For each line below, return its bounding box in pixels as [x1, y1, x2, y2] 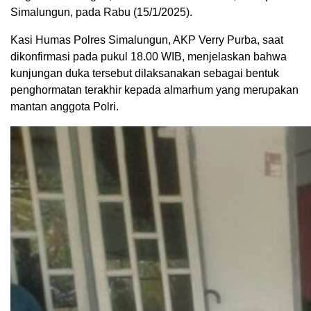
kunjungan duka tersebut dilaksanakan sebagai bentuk [10, 67, 279, 80]
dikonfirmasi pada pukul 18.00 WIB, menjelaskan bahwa [10, 51, 287, 63]
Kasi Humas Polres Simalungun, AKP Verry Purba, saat [10, 34, 283, 47]
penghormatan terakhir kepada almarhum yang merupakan [10, 84, 299, 96]
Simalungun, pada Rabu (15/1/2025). [10, 6, 192, 19]
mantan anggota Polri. [10, 101, 119, 113]
